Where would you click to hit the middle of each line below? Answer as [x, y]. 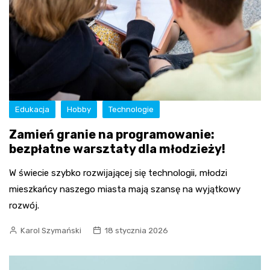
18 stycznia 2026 [136, 231]
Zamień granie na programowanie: [112, 135]
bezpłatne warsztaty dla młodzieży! [117, 149]
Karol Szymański [51, 231]
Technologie [131, 110]
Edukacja [32, 110]
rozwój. [24, 206]
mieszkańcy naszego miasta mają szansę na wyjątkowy [125, 190]
